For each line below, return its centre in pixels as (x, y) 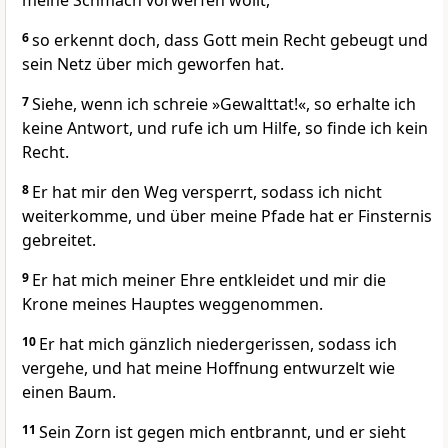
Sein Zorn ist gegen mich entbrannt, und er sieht (222, 432)
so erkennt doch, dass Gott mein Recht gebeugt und (230, 40)
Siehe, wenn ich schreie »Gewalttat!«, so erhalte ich (224, 104)
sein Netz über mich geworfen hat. (153, 64)
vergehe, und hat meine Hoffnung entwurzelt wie (208, 368)
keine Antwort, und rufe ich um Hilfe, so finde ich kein (225, 128)
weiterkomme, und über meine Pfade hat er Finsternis (227, 216)
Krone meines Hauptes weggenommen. (172, 304)
